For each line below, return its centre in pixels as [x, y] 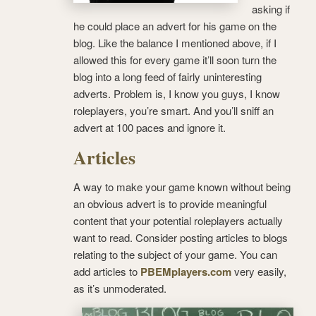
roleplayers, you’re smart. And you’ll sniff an [174, 110]
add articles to [107, 271]
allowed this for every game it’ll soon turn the [175, 59]
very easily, [259, 271]
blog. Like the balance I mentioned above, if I [175, 42]
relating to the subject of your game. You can [175, 254]
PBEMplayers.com [186, 271]
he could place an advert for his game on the [175, 25]
